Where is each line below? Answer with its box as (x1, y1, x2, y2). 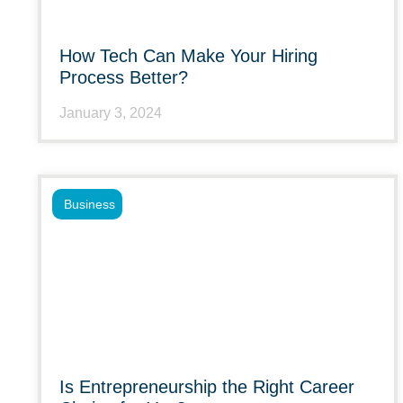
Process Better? (59, 67, 188, 87)
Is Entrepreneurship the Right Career (59, 377, 354, 397)
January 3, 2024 (59, 105, 162, 121)
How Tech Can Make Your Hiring (59, 46, 318, 66)
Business (64, 197, 115, 211)
